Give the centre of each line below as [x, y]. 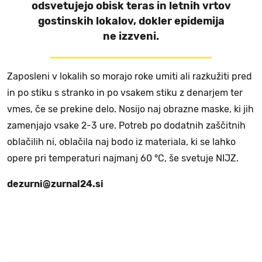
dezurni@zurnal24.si [55, 184]
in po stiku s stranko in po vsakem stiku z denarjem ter [125, 93]
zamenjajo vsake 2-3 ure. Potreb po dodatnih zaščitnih [126, 126]
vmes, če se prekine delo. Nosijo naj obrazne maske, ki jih [130, 109]
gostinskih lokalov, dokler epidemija [131, 21]
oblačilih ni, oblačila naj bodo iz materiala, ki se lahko [121, 142]
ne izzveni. [131, 37]
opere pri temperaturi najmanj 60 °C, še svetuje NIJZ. [124, 158]
